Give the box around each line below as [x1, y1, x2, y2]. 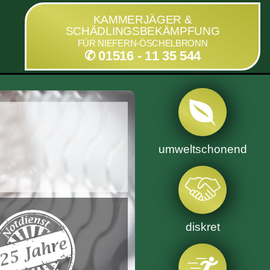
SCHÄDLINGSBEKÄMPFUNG [65, 25, 220, 37]
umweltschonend [158, 143, 247, 156]
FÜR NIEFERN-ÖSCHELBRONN [77, 38, 208, 48]
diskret [185, 220, 220, 233]
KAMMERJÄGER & [93, 13, 192, 26]
